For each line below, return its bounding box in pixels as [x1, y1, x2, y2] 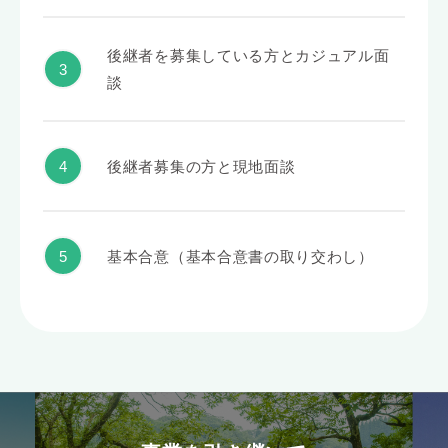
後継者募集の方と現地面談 [107, 157, 296, 175]
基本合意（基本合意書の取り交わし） [107, 247, 374, 265]
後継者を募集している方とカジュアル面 [107, 47, 390, 65]
